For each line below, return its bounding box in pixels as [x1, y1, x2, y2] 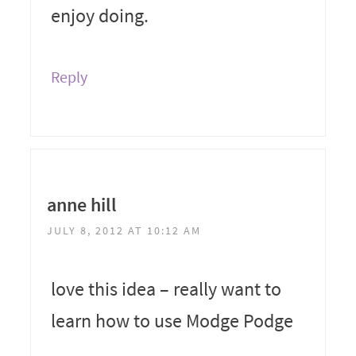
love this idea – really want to [50, 276, 281, 301]
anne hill [46, 192, 117, 217]
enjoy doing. [50, 2, 149, 28]
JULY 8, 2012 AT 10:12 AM [46, 222, 201, 238]
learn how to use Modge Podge [50, 308, 297, 333]
